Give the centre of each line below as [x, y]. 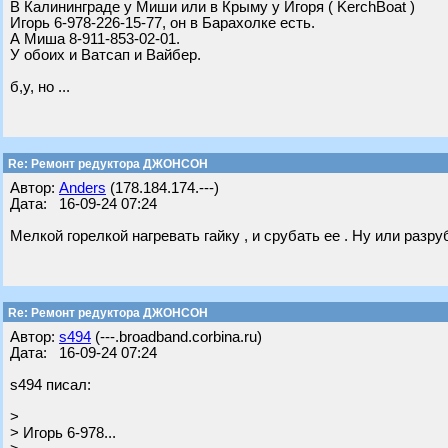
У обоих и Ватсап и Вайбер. [105, 55]
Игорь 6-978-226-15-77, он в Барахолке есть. [162, 23]
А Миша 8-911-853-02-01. [95, 39]
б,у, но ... [40, 87]
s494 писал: [50, 385]
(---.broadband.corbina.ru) [176, 337]
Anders [82, 188]
